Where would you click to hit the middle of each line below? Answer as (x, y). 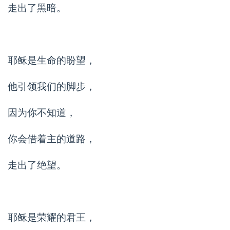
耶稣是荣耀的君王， (52, 217)
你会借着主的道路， (52, 139)
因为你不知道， (42, 112)
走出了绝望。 (37, 165)
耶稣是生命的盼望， (66, 60)
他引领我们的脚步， (52, 86)
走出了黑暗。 (37, 8)
